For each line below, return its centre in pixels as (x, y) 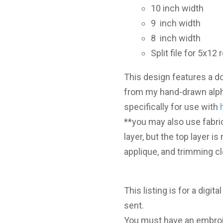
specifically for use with (172, 107)
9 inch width (176, 23)
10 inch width (177, 8)
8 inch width (176, 38)
